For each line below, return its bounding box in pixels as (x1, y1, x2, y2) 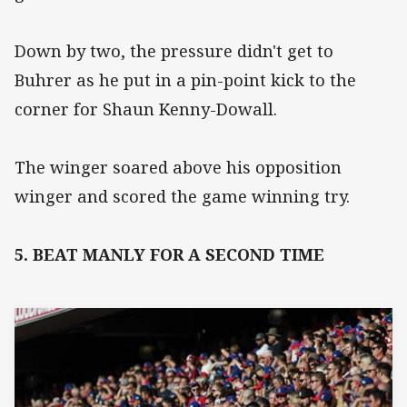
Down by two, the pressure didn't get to (15, 40, 333, 63)
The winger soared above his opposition (15, 156, 342, 179)
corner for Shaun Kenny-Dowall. (15, 98, 277, 121)
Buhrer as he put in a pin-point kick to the (15, 69, 356, 92)
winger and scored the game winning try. (15, 185, 350, 208)
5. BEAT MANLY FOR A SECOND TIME (15, 243, 324, 266)
